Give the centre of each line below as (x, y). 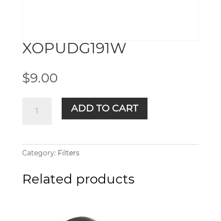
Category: (40, 153)
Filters (68, 153)
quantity (36, 114)
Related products (78, 179)
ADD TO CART (104, 109)
